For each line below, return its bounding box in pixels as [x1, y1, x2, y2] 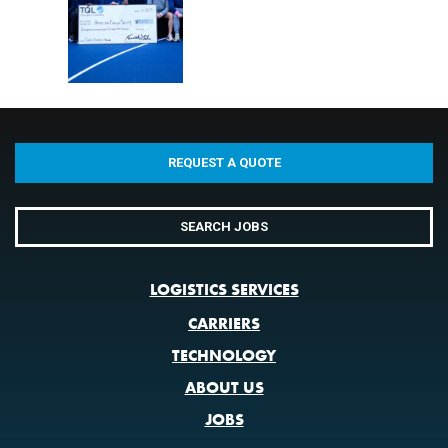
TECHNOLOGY [172, 345, 276, 367]
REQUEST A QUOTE [167, 155, 281, 171]
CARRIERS [188, 313, 260, 335]
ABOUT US [184, 377, 264, 399]
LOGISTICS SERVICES [149, 279, 299, 301]
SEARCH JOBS [180, 219, 268, 235]
